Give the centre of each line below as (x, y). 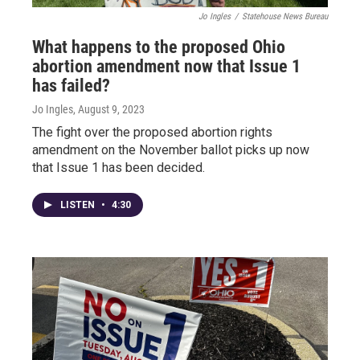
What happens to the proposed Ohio (159, 47)
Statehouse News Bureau (285, 16)
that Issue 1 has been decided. (119, 168)
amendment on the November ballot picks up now (171, 150)
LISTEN (79, 205)
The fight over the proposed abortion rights (152, 132)
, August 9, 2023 (109, 109)
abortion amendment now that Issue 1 (166, 66)
